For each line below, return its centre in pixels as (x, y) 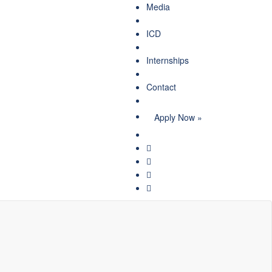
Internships (168, 60)
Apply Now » (178, 117)
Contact (161, 87)
